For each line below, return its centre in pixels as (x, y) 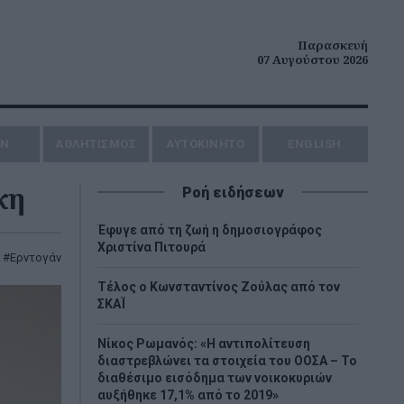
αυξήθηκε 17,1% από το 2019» (188, 395)
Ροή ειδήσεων (233, 193)
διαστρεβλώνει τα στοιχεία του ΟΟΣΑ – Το (227, 361)
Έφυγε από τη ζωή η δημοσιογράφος (210, 230)
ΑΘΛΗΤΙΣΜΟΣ (96, 144)
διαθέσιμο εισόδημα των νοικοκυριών (215, 378)
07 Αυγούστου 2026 (312, 60)
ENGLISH (315, 144)
